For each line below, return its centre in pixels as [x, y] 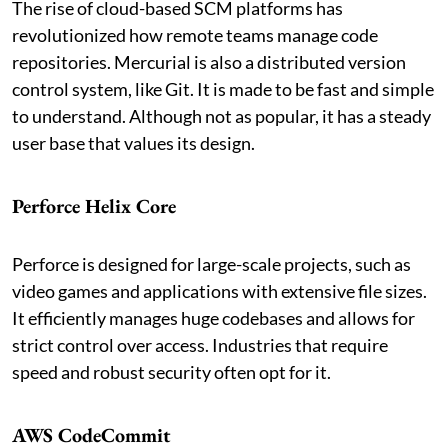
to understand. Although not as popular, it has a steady [221, 115]
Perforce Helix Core [94, 205]
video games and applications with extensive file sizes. [219, 290]
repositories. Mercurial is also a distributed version [209, 61]
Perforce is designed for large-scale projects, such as [211, 263]
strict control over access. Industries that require [200, 344]
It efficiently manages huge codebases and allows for [213, 317]
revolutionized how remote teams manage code [195, 34]
